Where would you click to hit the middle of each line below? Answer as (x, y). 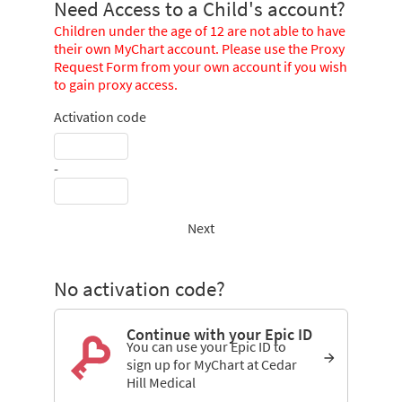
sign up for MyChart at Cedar (212, 364)
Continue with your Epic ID (220, 334)
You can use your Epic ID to (207, 346)
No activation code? (140, 289)
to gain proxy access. (116, 84)
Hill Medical (162, 382)
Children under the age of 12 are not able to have (200, 31)
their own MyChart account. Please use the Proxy (200, 48)
